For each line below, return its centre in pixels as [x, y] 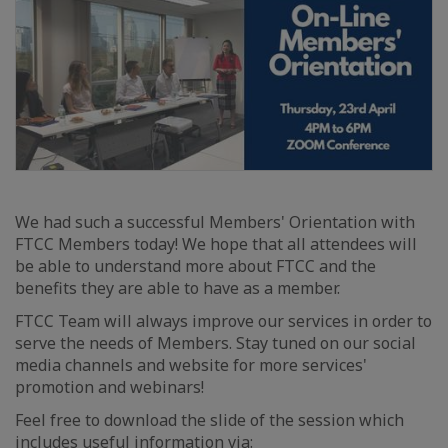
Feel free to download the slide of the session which [209, 420]
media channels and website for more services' [191, 365]
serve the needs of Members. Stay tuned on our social [215, 343]
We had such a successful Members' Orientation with [215, 222]
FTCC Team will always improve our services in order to [223, 321]
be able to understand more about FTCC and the [195, 266]
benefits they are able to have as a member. [177, 288]
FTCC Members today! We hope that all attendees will [216, 244]
